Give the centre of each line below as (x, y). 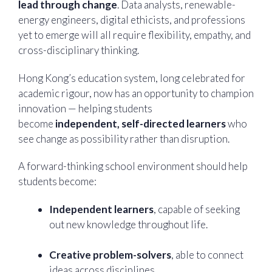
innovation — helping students (85, 108)
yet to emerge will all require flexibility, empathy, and (134, 35)
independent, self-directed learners (141, 123)
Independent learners (101, 209)
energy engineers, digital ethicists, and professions (132, 20)
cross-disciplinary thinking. (80, 50)
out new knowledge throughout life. (129, 224)
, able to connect (207, 255)
